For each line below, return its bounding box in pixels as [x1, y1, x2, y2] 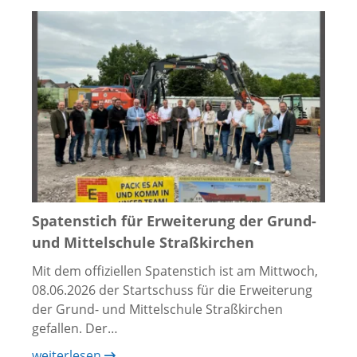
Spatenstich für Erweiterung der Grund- [32, 210, 316, 230]
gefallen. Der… [32, 319, 118, 337]
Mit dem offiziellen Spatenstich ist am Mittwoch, [32, 261, 318, 280]
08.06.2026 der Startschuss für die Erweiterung [32, 280, 312, 299]
